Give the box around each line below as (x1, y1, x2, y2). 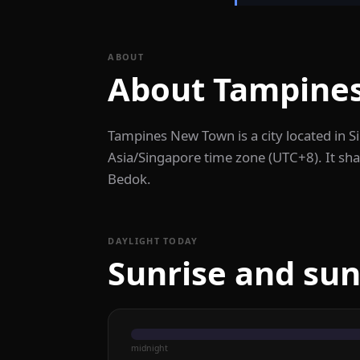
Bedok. (108, 170, 152, 189)
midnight (130, 342, 168, 354)
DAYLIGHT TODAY (108, 235, 198, 247)
